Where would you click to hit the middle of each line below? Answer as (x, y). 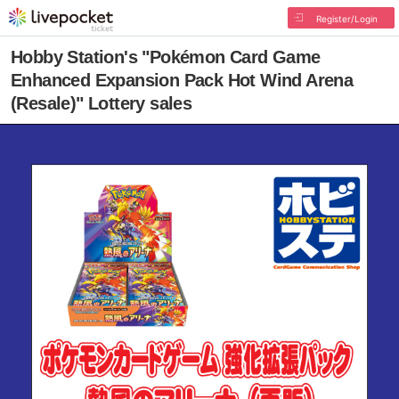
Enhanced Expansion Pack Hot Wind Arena (182, 80)
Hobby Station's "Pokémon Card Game (166, 57)
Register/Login (346, 19)
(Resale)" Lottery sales (102, 103)
